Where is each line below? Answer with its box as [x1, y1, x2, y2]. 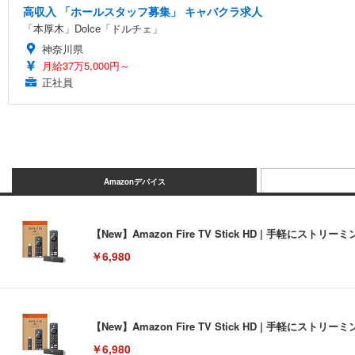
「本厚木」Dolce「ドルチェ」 [23, 20, 162, 36]
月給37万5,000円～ [42, 57, 130, 73]
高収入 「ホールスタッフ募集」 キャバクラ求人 [23, 2, 262, 19]
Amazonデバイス [103, 175, 166, 187]
